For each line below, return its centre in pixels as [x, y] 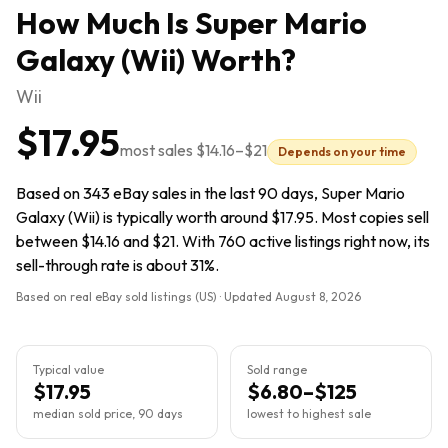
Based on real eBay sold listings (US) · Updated [145, 296]
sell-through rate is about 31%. [117, 265]
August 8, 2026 [318, 296]
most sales [158, 150]
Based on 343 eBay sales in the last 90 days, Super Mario [210, 193]
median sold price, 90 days [108, 413]
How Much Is [105, 23]
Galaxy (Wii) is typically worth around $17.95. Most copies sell [222, 217]
